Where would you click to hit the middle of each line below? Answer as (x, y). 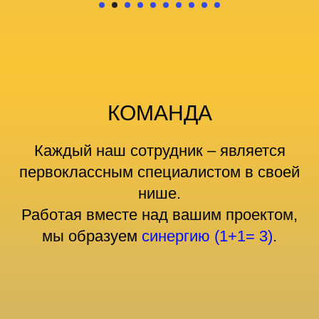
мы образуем (92, 236)
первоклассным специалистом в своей (159, 172)
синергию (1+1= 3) (207, 236)
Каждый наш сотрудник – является (159, 151)
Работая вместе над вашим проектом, (159, 215)
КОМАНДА (159, 113)
